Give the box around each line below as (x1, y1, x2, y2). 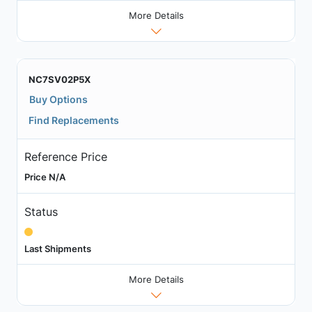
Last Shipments (24, 242, 91, 254)
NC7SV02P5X (29, 73, 91, 85)
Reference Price (24, 150, 107, 164)
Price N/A (24, 171, 65, 183)
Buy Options (29, 93, 88, 105)
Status (24, 204, 58, 219)
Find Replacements (29, 114, 119, 126)
